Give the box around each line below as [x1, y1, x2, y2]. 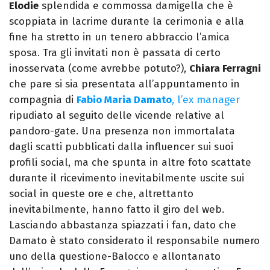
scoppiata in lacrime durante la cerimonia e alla [9, 15, 244, 28]
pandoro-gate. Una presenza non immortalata [9, 125, 235, 138]
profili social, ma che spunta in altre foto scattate [9, 156, 251, 169]
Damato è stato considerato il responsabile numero [9, 234, 260, 248]
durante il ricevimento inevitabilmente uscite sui [9, 172, 244, 185]
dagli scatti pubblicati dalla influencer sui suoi [9, 140, 233, 154]
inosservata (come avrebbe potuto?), [9, 62, 189, 75]
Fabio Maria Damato [77, 93, 172, 107]
